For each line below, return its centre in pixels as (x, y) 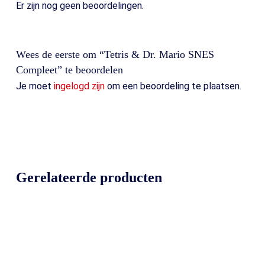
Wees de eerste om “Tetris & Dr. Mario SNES (115, 55)
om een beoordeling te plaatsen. (173, 86)
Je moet (35, 86)
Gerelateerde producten (89, 178)
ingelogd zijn (79, 86)
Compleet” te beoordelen (69, 70)
